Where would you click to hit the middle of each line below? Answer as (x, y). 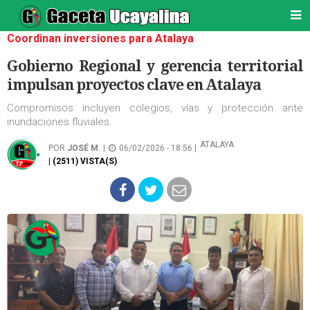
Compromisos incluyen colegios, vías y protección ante (155, 108)
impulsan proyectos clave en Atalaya (134, 85)
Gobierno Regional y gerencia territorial (155, 66)
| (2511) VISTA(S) (83, 161)
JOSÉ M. (84, 148)
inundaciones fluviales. (60, 122)
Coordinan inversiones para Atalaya (100, 38)
